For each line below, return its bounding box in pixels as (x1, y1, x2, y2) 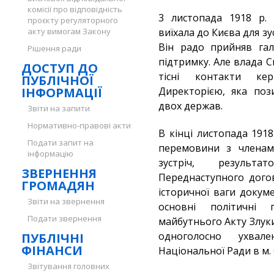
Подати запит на (28, 137, 94, 148)
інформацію (28, 148, 73, 159)
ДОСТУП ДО (21, 60, 98, 76)
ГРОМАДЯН (21, 177, 95, 194)
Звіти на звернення (28, 196, 105, 207)
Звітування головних (28, 261, 109, 272)
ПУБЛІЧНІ (21, 230, 84, 246)
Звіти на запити (28, 103, 90, 114)
